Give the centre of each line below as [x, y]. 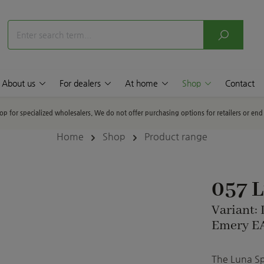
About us [19, 83]
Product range [176, 136]
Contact [240, 83]
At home [141, 83]
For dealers [80, 83]
